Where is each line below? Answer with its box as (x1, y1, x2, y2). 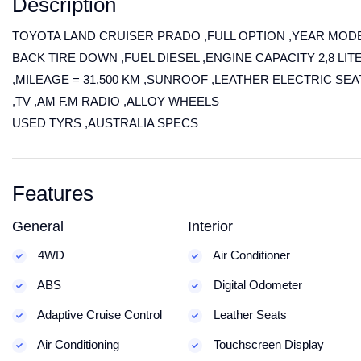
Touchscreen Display (210, 338, 324, 351)
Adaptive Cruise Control (35, 308, 162, 322)
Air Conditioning (35, 338, 119, 351)
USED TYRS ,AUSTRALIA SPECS (12, 116, 198, 130)
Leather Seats (210, 308, 287, 322)
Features (12, 181, 93, 205)
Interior (187, 218, 233, 234)
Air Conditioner (210, 248, 290, 262)
